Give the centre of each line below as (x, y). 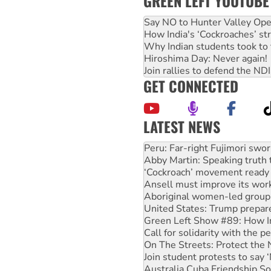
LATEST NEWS (182, 126)
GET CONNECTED (191, 86)
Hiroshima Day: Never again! (206, 58)
